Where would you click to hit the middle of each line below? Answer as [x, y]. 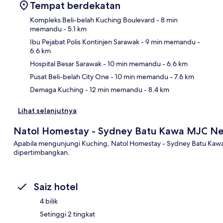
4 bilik [49, 201]
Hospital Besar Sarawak [66, 63]
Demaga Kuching [57, 89]
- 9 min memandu [167, 42]
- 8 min [166, 20]
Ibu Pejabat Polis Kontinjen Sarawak [85, 42]
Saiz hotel [56, 186]
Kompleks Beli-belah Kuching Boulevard [92, 20]
